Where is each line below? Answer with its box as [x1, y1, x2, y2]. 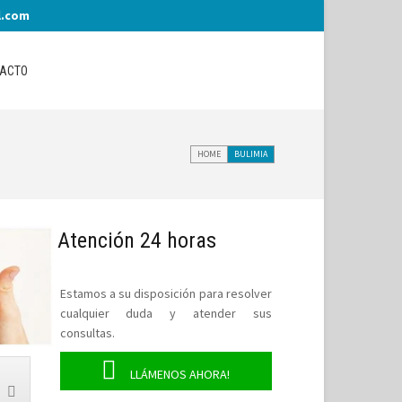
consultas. [59, 325, 115, 341]
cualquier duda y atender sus [59, 305, 272, 321]
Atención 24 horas [57, 228, 216, 253]
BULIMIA [234, 148, 267, 160]
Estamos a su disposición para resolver [59, 285, 272, 301]
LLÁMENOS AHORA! [130, 366, 231, 382]
